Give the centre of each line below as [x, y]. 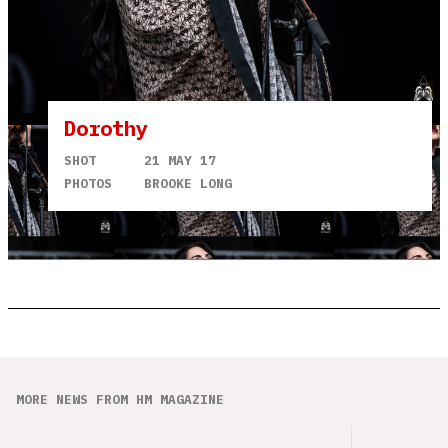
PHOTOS [88, 183]
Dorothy [106, 128]
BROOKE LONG [188, 183]
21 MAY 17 [180, 160]
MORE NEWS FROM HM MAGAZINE [120, 399]
